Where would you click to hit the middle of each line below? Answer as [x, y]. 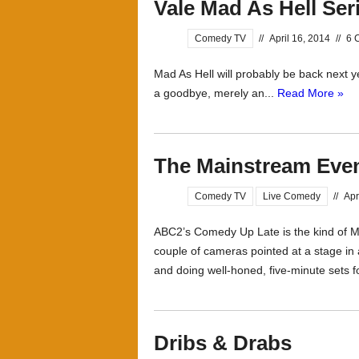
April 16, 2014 [300, 38]
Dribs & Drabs [223, 343]
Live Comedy [292, 196]
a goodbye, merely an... [216, 93]
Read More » [311, 93]
